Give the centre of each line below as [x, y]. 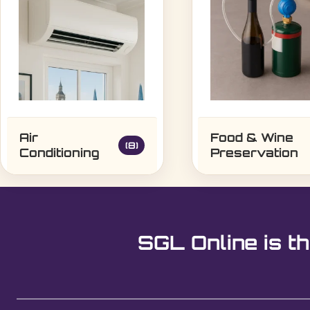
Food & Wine [252, 137]
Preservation [255, 153]
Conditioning [59, 153]
